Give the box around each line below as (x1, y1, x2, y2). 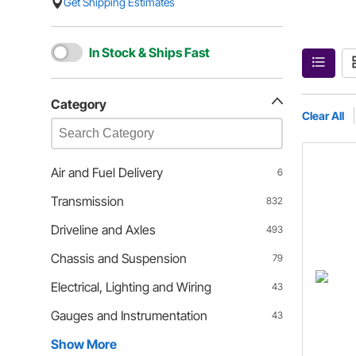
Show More (51, 336, 117, 352)
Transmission (51, 193, 124, 209)
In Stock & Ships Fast (89, 44, 210, 60)
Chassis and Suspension (51, 250, 187, 266)
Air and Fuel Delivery (51, 164, 163, 180)
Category (51, 96, 106, 112)
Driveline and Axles (51, 222, 156, 238)
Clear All (302, 108, 345, 122)
